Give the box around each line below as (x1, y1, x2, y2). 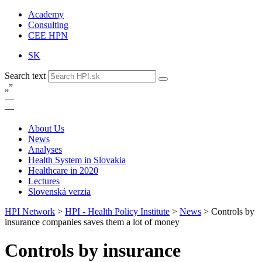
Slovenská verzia (28, 187, 91, 196)
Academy (28, 9, 64, 19)
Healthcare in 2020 (28, 166, 98, 175)
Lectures (28, 176, 60, 186)
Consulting (28, 20, 68, 30)
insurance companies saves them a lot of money (5, 217, 180, 227)
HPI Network (5, 206, 55, 216)
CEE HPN (28, 30, 68, 40)
